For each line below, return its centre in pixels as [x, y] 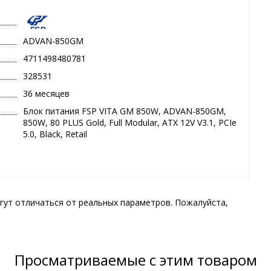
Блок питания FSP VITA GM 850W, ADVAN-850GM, [125, 111]
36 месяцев [47, 94]
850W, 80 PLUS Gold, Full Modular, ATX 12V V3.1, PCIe [130, 123]
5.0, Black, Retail [55, 134]
